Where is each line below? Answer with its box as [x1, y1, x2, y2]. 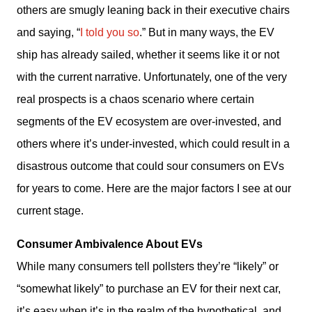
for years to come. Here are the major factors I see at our [17, 182, 291, 194]
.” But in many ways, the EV [139, 26, 274, 38]
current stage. [17, 205, 86, 217]
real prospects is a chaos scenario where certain [17, 93, 254, 105]
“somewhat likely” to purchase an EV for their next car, [17, 283, 281, 295]
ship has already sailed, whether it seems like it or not [17, 49, 279, 61]
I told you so [80, 26, 139, 38]
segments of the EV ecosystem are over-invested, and [17, 116, 281, 127]
